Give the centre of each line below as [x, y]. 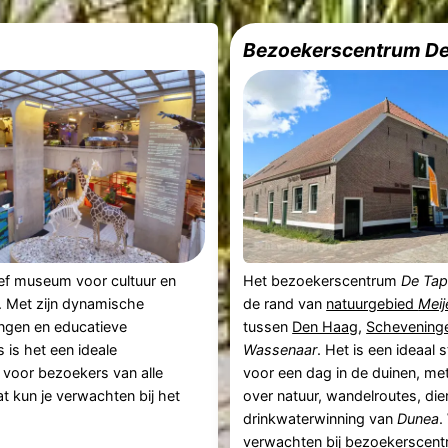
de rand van [285, 304]
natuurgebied [372, 304]
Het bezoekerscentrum [322, 281]
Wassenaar [280, 350]
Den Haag [325, 327]
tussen [268, 327]
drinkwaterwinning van [320, 419]
